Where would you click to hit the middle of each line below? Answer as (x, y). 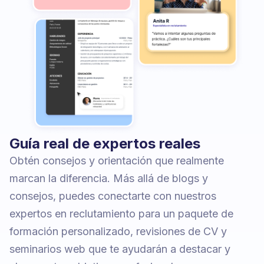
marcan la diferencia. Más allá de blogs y (109, 179)
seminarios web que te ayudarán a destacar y (120, 249)
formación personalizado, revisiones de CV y (118, 232)
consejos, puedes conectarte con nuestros (113, 196)
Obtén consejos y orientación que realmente (117, 161)
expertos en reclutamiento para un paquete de (121, 214)
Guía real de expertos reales (105, 144)
